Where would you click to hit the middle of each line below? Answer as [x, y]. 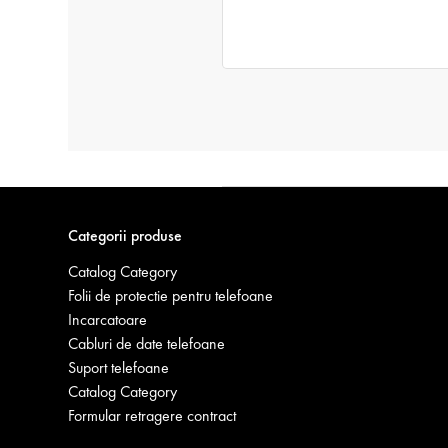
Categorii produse [125, 235]
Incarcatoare [107, 319]
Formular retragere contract [152, 415]
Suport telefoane [118, 367]
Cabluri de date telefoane [146, 343]
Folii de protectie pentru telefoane [170, 295]
